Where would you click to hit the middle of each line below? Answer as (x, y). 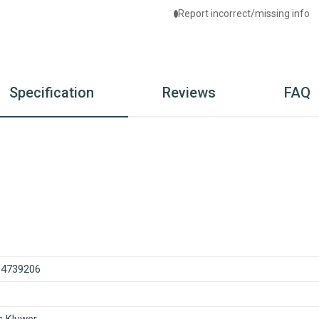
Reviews (189, 93)
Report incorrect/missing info (244, 14)
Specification (51, 93)
